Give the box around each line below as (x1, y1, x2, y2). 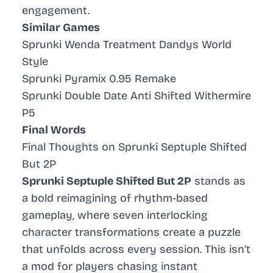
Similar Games (22, 21, 100, 35)
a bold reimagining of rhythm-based (22, 191, 208, 205)
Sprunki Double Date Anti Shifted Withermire (22, 89, 251, 103)
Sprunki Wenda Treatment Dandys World (22, 38, 232, 52)
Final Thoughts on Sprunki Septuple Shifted (22, 140, 247, 154)
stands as (191, 174, 246, 188)
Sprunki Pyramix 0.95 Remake (22, 72, 176, 86)
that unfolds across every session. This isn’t (22, 243, 250, 257)
